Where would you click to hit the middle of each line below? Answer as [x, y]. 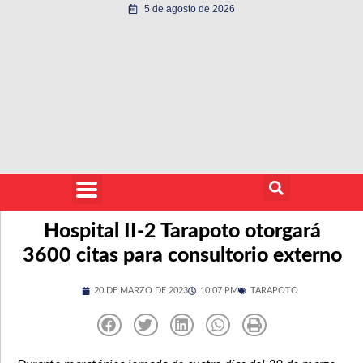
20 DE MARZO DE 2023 [141, 290]
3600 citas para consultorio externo [182, 256]
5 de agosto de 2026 [190, 9]
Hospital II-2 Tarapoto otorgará [182, 231]
